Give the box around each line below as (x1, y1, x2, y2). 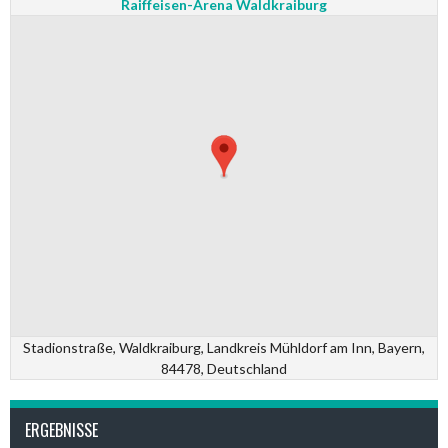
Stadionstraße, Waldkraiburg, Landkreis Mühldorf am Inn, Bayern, (23, 339, 425, 356)
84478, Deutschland (161, 360, 287, 377)
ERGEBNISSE (25, 418, 98, 442)
